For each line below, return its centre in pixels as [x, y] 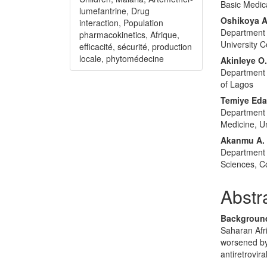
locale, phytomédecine [122, 58]
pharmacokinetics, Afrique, [129, 34]
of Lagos [237, 84]
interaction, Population [121, 22]
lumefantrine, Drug [114, 10]
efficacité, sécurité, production [136, 46]
